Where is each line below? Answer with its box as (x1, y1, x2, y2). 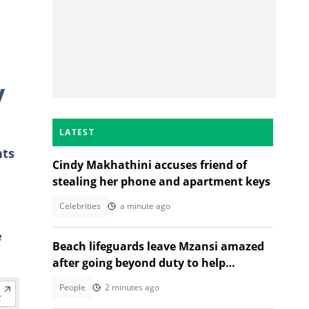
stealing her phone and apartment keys (52, 174, 270, 189)
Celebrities (59, 200, 101, 212)
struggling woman (52, 272, 153, 287)
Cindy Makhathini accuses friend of (52, 157, 247, 172)
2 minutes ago (105, 281, 159, 293)
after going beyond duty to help (52, 255, 226, 270)
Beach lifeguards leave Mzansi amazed (52, 239, 264, 254)
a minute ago (120, 200, 170, 212)
